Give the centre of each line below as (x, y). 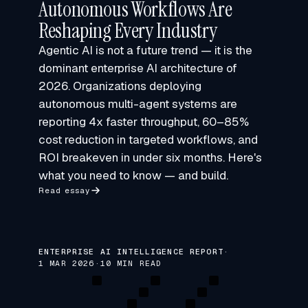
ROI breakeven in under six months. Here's (150, 157)
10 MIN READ (131, 263)
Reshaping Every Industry (128, 31)
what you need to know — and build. (133, 175)
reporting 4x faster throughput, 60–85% (144, 122)
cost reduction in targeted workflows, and (148, 140)
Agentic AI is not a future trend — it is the (145, 50)
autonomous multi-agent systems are (138, 104)
